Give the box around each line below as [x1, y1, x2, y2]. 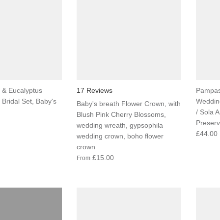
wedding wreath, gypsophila [76, 121, 163, 129]
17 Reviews [76, 86, 112, 94]
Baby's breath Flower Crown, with [76, 99, 181, 108]
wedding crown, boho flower [76, 132, 164, 140]
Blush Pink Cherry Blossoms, [76, 110, 166, 118]
